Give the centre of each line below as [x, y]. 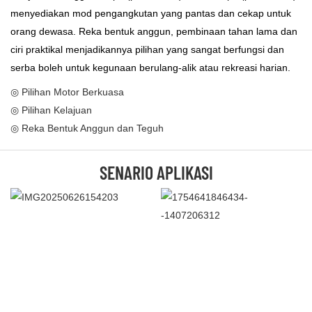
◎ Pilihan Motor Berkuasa [67, 92]
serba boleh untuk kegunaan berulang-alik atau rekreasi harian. [150, 67]
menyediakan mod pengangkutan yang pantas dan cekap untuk [151, 13]
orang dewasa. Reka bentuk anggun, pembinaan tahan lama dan [154, 31]
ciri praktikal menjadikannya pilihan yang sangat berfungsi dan [147, 49]
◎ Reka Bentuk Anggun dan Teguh [87, 128]
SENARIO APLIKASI [156, 172]
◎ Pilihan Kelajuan [51, 110]
